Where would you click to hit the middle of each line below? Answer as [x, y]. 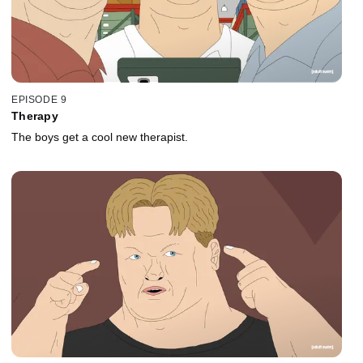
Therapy [35, 116]
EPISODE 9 [39, 100]
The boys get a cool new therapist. [100, 137]
